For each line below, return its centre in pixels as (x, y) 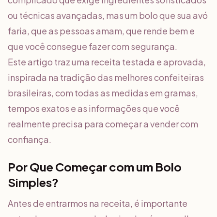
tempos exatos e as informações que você (94, 108)
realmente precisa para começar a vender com (103, 124)
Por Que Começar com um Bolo (95, 167)
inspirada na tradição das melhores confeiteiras (106, 77)
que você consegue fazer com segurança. (93, 46)
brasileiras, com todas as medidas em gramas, (103, 93)
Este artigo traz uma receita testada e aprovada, (107, 62)
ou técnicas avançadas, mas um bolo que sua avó (108, 15)
